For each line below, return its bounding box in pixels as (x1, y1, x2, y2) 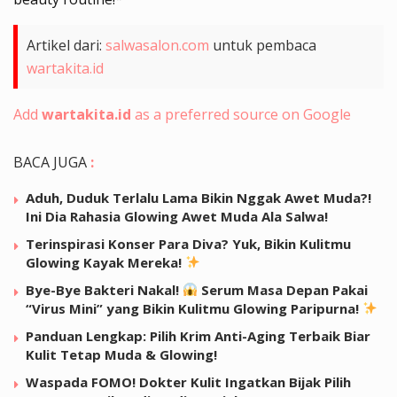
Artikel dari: (27, 35, 105, 55)
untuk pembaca (209, 35, 316, 55)
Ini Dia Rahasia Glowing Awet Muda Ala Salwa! (26, 206, 328, 225)
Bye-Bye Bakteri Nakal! (26, 280, 183, 299)
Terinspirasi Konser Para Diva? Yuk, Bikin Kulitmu (26, 234, 351, 253)
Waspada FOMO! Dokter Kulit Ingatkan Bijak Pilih (26, 372, 351, 391)
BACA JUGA (13, 152, 87, 172)
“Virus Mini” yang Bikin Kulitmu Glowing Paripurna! (26, 299, 362, 317)
